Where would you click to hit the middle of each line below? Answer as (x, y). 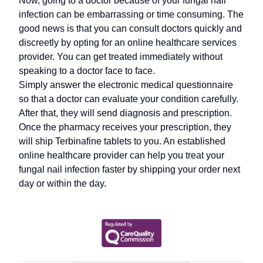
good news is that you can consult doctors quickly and (130, 28)
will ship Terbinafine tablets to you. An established (122, 141)
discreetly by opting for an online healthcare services (128, 43)
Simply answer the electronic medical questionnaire (126, 85)
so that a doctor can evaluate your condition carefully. (129, 99)
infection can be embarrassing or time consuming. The (131, 14)
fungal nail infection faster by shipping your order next (129, 169)
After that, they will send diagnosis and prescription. (125, 113)
